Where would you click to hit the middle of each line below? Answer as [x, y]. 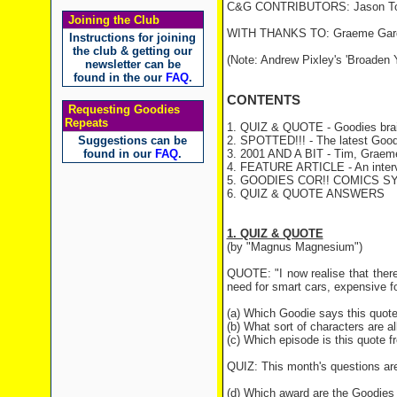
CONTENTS [263, 100]
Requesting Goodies [122, 109]
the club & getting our [132, 51]
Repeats [86, 123]
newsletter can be [132, 64]
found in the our [119, 78]
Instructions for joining [132, 38]
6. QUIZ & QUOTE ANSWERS [305, 194]
